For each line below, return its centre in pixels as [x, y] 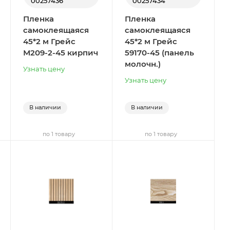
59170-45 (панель [160, 52]
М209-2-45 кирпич [60, 52]
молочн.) [143, 64]
